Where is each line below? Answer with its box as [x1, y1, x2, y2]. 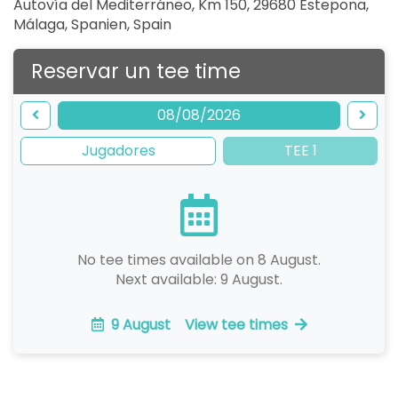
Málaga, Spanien [13, 13, 127, 35]
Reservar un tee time [31, 56, 241, 85]
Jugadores [81, 139, 155, 161]
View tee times [184, 314, 288, 335]
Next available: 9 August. [115, 268, 283, 290]
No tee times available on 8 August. [77, 249, 321, 270]
